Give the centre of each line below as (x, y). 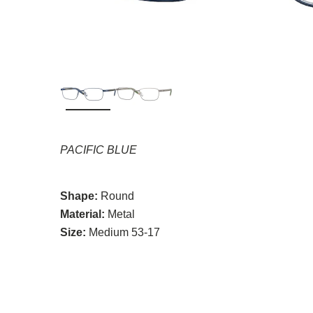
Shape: (79, 196)
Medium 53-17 (124, 232)
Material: (82, 214)
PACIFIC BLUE (99, 150)
